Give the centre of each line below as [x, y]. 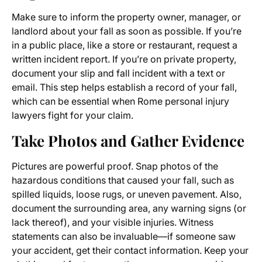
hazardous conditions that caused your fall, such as [123, 180]
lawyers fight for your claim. [73, 116]
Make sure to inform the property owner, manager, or [126, 17]
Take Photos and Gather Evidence [128, 141]
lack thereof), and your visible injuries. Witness [113, 223]
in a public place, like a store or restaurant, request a [125, 45]
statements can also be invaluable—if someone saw [124, 237]
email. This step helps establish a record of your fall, [124, 87]
